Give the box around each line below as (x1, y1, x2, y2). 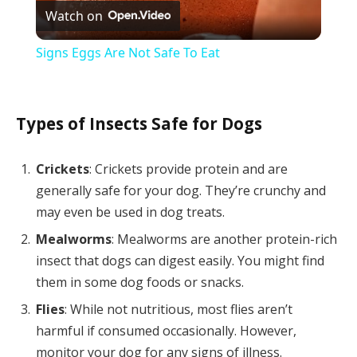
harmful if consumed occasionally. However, (36, 321, 296, 339)
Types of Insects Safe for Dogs (16, 112, 262, 135)
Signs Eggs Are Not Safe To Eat (35, 44, 220, 61)
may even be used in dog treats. (36, 202, 225, 221)
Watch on (45, 6, 103, 25)
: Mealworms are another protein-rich (112, 229, 337, 248)
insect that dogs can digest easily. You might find (36, 251, 324, 269)
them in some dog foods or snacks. (36, 273, 244, 291)
